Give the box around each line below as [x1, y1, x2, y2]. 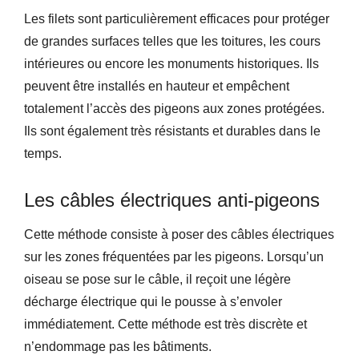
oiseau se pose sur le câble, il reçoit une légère [24, 272, 291, 286]
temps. [24, 146, 62, 160]
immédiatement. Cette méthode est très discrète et [24, 317, 307, 331]
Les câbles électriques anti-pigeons [24, 188, 320, 211]
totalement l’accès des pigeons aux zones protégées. [24, 101, 325, 115]
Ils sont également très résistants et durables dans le [24, 123, 321, 138]
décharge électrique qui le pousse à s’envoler [24, 294, 282, 309]
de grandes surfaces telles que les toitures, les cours [24, 34, 321, 48]
